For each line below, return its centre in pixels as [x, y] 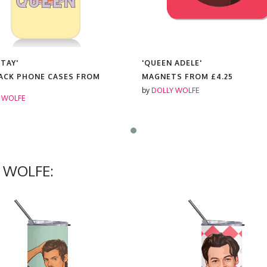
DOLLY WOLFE [176, 90]
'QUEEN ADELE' [172, 63]
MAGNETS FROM [176, 77]
